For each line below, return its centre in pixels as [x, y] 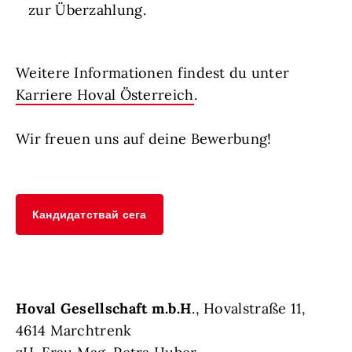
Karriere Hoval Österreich [105, 95]
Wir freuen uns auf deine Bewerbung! [144, 139]
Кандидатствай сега [90, 215]
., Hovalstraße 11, [249, 309]
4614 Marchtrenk [74, 331]
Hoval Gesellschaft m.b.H [104, 309]
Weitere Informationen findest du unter [153, 73]
